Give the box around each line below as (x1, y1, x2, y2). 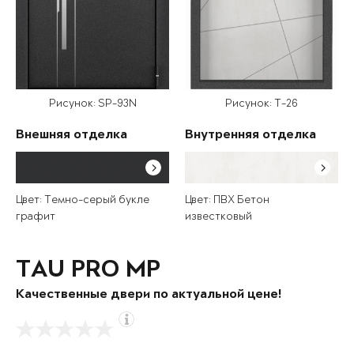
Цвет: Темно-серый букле (16, 194, 149, 207)
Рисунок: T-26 (225, 98, 298, 111)
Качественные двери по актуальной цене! (16, 288, 281, 303)
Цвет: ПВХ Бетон (185, 194, 269, 207)
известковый (185, 211, 252, 224)
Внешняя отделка (16, 129, 127, 143)
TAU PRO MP (16, 258, 160, 284)
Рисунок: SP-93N (48, 98, 137, 111)
